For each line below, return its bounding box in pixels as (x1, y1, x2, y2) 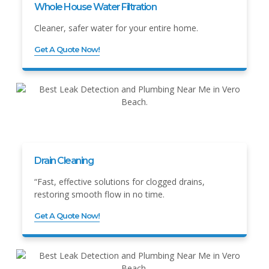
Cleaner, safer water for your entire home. (34, 22, 198, 34)
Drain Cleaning (34, 154, 93, 166)
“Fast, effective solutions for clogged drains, (34, 175, 205, 187)
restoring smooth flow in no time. (34, 188, 165, 200)
